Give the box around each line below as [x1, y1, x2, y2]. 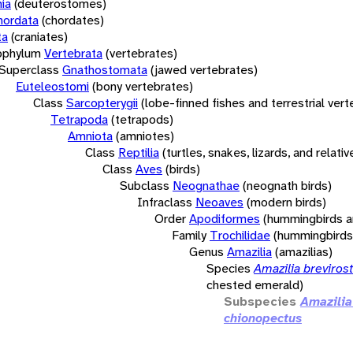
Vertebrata [44, 44, 102, 61]
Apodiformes [189, 210, 260, 227]
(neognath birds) [243, 176, 332, 194]
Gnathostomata [62, 61, 147, 78]
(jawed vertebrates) [150, 61, 258, 78]
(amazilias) [275, 243, 333, 260]
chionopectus [224, 309, 302, 326]
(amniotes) [116, 127, 174, 144]
